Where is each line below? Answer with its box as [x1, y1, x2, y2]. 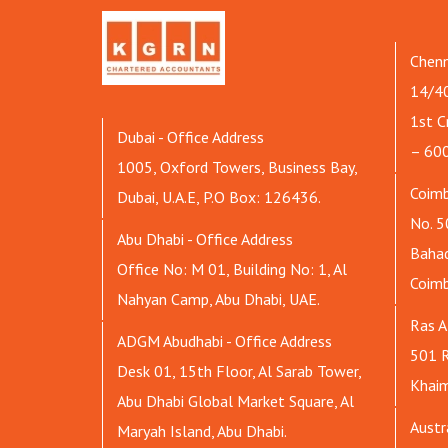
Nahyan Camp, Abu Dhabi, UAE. [117, 288, 320, 309]
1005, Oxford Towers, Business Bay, [117, 156, 357, 177]
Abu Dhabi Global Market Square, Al [117, 390, 354, 411]
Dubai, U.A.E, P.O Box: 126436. [117, 186, 321, 207]
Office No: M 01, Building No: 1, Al [117, 258, 347, 279]
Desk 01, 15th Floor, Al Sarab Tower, [117, 360, 361, 381]
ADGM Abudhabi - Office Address [117, 330, 332, 351]
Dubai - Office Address [117, 126, 264, 147]
